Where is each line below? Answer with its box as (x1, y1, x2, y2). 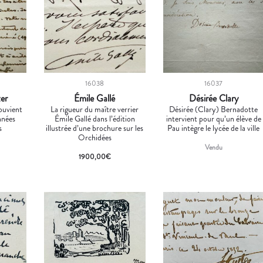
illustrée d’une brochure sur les (46, 122, 144, 134)
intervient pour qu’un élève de (166, 112, 261, 124)
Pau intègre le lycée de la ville (167, 122, 260, 134)
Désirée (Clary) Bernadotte (169, 103, 258, 115)
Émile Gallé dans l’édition (54, 112, 135, 124)
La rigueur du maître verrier (50, 103, 139, 115)
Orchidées (77, 131, 112, 143)
